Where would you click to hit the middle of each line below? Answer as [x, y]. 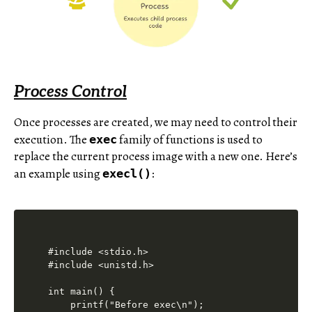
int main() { [82, 292]
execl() [127, 174]
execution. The [52, 140]
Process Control [70, 93]
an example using [58, 174]
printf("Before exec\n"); [126, 305]
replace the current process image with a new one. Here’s [156, 157]
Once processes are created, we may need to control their [156, 123]
